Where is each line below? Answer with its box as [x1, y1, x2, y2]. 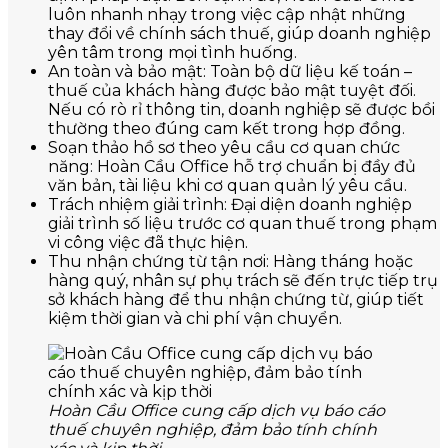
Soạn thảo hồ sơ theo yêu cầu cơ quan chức [48, 138, 400, 158]
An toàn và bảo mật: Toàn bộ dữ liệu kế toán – [48, 62, 412, 82]
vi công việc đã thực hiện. [48, 233, 248, 253]
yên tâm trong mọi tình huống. [48, 43, 297, 63]
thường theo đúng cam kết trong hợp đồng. [48, 119, 405, 139]
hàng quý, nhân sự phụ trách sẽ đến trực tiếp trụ [48, 271, 438, 291]
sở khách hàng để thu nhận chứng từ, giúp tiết [48, 290, 424, 310]
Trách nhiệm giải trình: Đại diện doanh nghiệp [48, 195, 412, 215]
